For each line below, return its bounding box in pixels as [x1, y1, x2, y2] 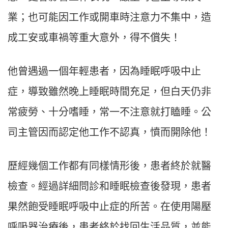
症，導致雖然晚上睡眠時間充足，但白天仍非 [8, 86, 211, 98]
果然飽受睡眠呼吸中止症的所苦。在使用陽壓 [8, 201, 211, 213]
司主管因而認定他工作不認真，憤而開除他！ [8, 127, 211, 138]
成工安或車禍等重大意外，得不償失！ [8, 32, 181, 44]
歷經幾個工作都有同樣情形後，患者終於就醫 [8, 160, 211, 172]
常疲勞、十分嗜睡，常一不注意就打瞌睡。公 [8, 106, 211, 118]
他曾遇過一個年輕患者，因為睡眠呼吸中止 [8, 66, 201, 77]
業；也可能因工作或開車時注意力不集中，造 [8, 12, 211, 23]
